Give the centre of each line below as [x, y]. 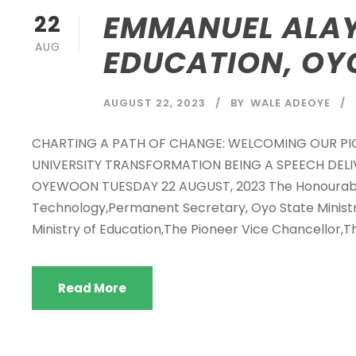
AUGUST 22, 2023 [155, 103]
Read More [92, 288]
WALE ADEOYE [290, 103]
